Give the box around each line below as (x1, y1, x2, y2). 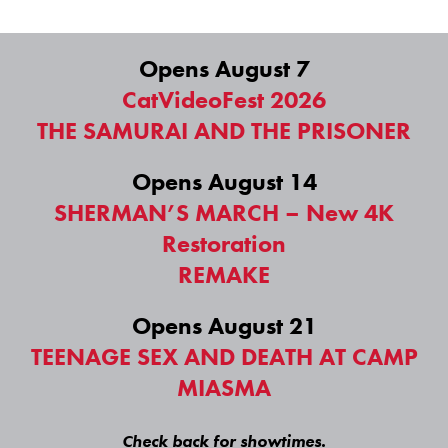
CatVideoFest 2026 (122, 84, 326, 116)
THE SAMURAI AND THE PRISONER (37, 115, 411, 147)
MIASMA (177, 372, 271, 404)
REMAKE (178, 259, 270, 291)
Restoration (162, 228, 286, 260)
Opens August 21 (131, 310, 317, 342)
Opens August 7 (138, 53, 310, 85)
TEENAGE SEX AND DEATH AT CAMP (30, 341, 418, 373)
